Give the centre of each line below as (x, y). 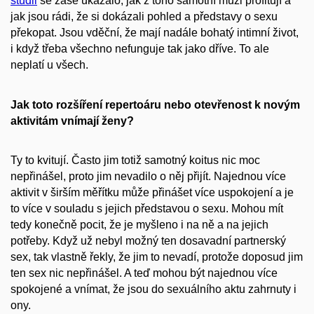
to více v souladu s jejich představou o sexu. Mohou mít (147, 209)
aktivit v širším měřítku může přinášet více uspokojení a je (152, 193)
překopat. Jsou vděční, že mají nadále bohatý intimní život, (155, 33)
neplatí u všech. (49, 65)
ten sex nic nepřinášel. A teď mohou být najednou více (144, 273)
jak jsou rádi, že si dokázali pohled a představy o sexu (144, 17)
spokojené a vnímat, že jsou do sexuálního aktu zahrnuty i (153, 289)
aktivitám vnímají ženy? (72, 121)
